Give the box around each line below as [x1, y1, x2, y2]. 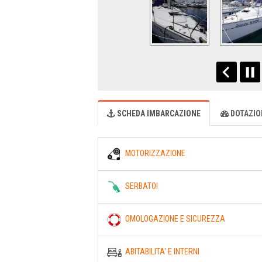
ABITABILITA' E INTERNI [122, 246, 199, 256]
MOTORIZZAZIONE [122, 148, 185, 158]
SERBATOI [122, 181, 158, 191]
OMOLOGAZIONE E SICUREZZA [122, 213, 225, 223]
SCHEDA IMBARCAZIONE [115, 108, 201, 118]
